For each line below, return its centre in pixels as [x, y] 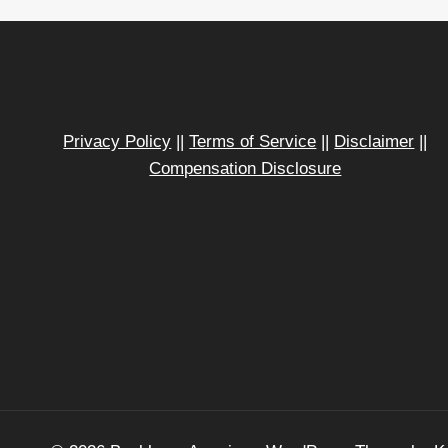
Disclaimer [374, 141]
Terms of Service [253, 141]
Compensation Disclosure [245, 168]
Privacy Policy [117, 141]
